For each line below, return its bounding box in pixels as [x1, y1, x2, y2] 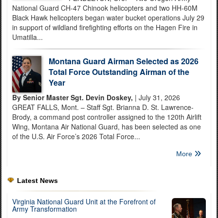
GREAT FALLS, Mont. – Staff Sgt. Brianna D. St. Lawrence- [12, 102, 194, 112]
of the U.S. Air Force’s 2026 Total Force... [12, 131, 140, 141]
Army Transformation [12, 204, 77, 214]
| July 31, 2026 [133, 92, 180, 102]
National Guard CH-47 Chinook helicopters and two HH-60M [12, 3, 198, 13]
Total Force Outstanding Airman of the [49, 66, 189, 77]
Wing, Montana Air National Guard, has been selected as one [12, 122, 201, 131]
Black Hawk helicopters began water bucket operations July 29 [12, 13, 204, 22]
